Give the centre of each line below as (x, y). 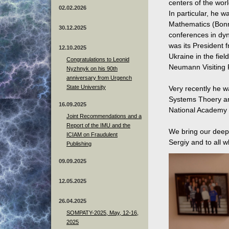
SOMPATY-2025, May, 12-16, (102, 212)
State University (86, 87)
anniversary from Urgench (99, 77)
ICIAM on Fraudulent (92, 134)
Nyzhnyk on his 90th (92, 68)
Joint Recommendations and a (104, 116)
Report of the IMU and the (98, 125)
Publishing (79, 143)
